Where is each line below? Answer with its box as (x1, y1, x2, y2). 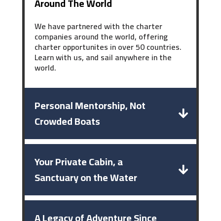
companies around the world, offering (34, 29, 168, 44)
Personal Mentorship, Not (34, 96, 146, 114)
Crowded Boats (34, 112, 100, 130)
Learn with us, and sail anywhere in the (34, 50, 172, 65)
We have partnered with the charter (34, 19, 162, 34)
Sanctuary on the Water (34, 168, 137, 186)
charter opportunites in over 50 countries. (34, 39, 184, 54)
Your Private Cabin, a (34, 152, 123, 171)
